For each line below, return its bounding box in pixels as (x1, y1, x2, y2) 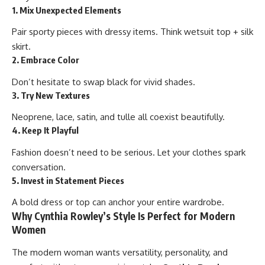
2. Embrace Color (12, 54, 79, 66)
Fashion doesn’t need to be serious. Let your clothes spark (12, 146, 245, 158)
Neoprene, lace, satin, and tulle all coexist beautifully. (12, 111, 225, 123)
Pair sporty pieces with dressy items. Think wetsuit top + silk (12, 26, 253, 38)
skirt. (12, 41, 31, 53)
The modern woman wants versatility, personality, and (12, 246, 228, 258)
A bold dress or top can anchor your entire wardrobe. (12, 196, 224, 208)
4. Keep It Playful (12, 125, 79, 136)
